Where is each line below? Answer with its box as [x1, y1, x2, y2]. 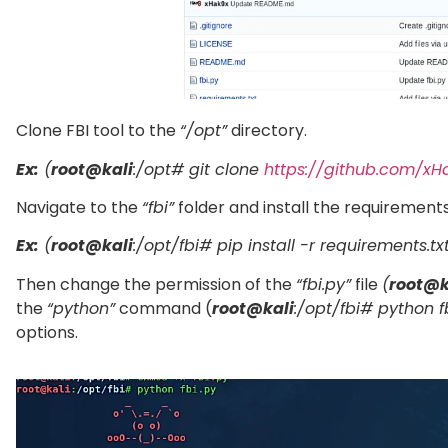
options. [16, 320, 78, 344]
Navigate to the [16, 196, 142, 220]
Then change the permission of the [16, 272, 296, 296]
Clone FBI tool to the [16, 119, 180, 143]
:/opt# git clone [133, 157, 264, 181]
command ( [115, 296, 212, 320]
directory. [227, 119, 307, 143]
